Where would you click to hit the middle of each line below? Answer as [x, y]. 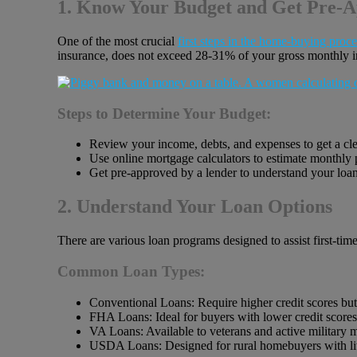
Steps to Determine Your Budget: [164, 113]
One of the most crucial [118, 41]
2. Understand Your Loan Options [195, 207]
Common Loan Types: [131, 271]
